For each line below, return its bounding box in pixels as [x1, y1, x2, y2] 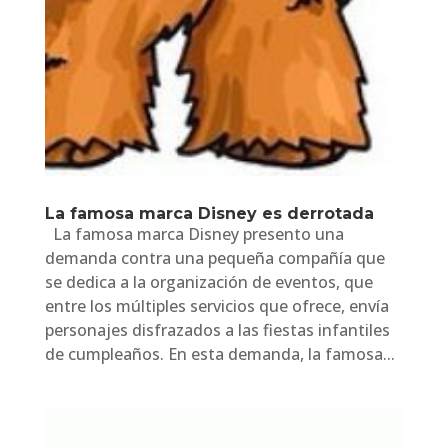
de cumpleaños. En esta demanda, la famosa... [44, 342, 395, 365]
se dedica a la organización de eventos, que [44, 270, 373, 293]
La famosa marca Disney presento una [44, 222, 344, 245]
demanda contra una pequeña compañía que [44, 246, 385, 269]
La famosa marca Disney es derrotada [44, 203, 374, 223]
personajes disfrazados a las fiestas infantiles [44, 318, 390, 341]
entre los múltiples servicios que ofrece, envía [44, 294, 389, 317]
